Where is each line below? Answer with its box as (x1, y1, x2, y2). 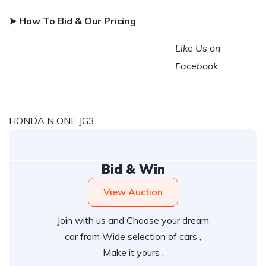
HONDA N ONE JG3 (9, 115, 94, 126)
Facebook (175, 60, 220, 72)
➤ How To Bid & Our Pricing (9, 15, 136, 27)
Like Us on (175, 42, 220, 54)
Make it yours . (102, 246, 164, 258)
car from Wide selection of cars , (65, 230, 201, 242)
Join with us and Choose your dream (57, 214, 209, 226)
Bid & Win (101, 161, 165, 178)
